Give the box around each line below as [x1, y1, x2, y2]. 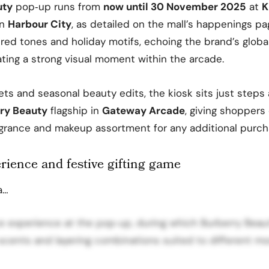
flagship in [47, 103, 102, 117]
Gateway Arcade [102, 103, 185, 117]
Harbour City [8, 17, 71, 31]
